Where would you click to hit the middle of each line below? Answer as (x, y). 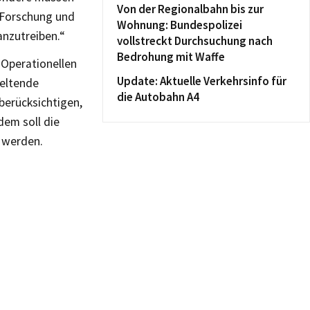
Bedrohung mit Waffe (171, 57)
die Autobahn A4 (158, 97)
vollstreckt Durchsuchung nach (195, 41)
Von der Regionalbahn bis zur (190, 9)
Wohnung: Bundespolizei (180, 25)
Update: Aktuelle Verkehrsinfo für (202, 81)
